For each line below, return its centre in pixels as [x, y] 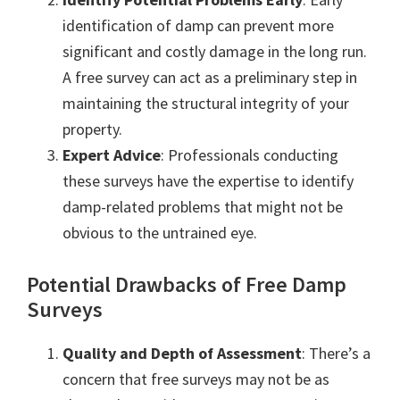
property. [92, 129]
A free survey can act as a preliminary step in [210, 77]
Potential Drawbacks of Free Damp [187, 284]
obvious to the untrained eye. [160, 232]
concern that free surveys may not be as [196, 379]
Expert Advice [112, 154]
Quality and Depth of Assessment [182, 353]
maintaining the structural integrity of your [206, 103]
